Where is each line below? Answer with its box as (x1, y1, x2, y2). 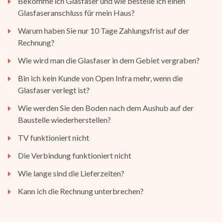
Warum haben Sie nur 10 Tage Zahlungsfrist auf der (18, 25, 189, 35)
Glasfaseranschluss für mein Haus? (18, 7, 135, 17)
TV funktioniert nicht (18, 132, 89, 142)
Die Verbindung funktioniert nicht (18, 150, 131, 160)
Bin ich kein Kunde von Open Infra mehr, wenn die (18, 73, 183, 83)
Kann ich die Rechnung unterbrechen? (18, 186, 144, 196)
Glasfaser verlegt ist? (18, 85, 90, 95)
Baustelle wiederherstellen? (18, 114, 111, 124)
